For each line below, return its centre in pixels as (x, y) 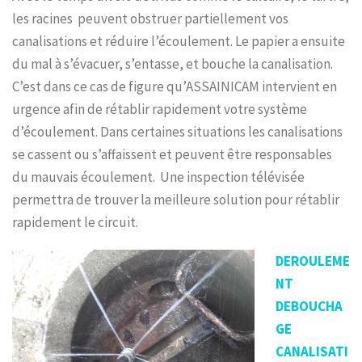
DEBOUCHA (309, 306)
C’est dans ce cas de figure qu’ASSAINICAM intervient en (175, 86)
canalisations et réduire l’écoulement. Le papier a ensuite (179, 41)
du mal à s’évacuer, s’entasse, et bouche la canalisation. (173, 63)
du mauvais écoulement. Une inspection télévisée (158, 177)
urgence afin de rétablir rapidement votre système (160, 109)
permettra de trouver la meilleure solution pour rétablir (176, 199)
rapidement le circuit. (75, 222)
